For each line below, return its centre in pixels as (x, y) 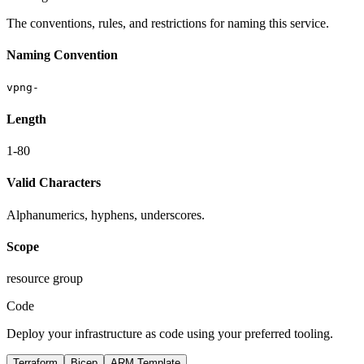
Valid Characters (54, 183)
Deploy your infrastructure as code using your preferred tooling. (170, 334)
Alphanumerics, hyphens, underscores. (106, 214)
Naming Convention (62, 55)
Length (26, 119)
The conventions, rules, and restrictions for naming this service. (168, 23)
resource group (45, 279)
